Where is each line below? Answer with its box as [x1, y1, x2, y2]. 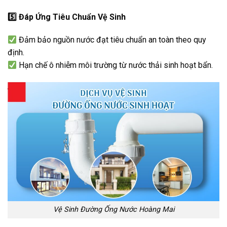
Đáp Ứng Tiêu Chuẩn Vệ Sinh [17, 12, 126, 22]
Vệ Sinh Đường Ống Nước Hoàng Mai [53, 205, 174, 214]
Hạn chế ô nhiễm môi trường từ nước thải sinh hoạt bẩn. [17, 60, 213, 70]
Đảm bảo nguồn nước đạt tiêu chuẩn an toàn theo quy [17, 35, 207, 45]
